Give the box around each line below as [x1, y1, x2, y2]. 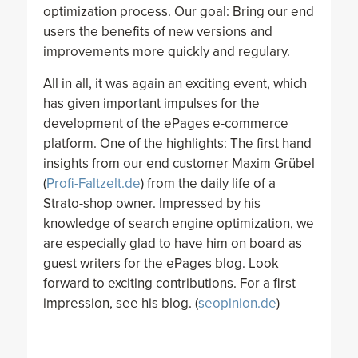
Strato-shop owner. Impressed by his [42, 194, 261, 212]
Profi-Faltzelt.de [46, 174, 141, 192]
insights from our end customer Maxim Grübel [42, 154, 315, 172]
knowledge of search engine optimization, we [42, 214, 314, 232]
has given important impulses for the [42, 94, 260, 112]
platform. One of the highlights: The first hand [42, 134, 312, 152]
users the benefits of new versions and [42, 23, 272, 41]
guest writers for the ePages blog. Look [42, 254, 279, 272]
